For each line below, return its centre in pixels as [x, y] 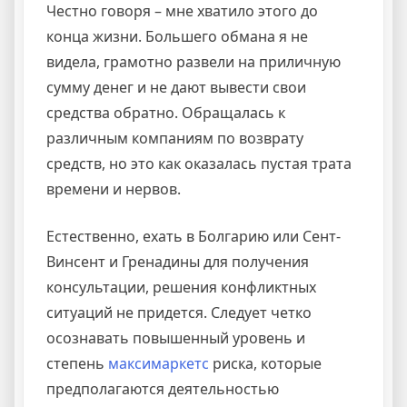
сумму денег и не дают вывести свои [176, 87]
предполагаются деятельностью [163, 388]
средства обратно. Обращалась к [166, 112]
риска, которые [265, 363]
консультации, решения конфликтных [181, 287]
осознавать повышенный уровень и [176, 338]
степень [77, 363]
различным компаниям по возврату [175, 138]
